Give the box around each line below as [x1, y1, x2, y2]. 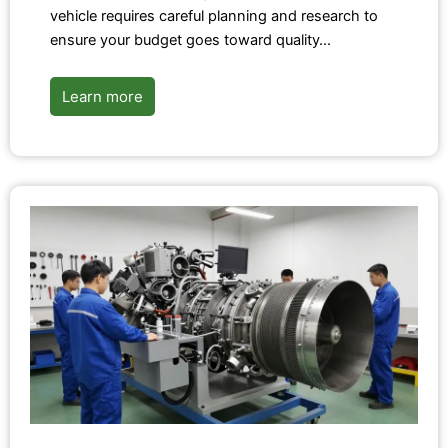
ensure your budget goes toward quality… [50, 31, 331, 50]
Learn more [62, 87, 143, 107]
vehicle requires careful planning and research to [50, 7, 378, 26]
